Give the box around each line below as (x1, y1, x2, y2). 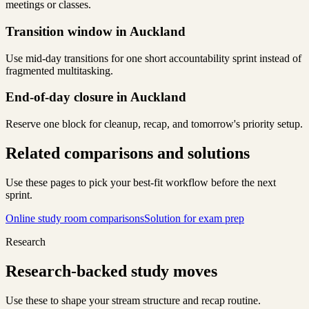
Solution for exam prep (144, 212, 244, 224)
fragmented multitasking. (6, 64, 113, 77)
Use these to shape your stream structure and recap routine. (6, 294, 261, 306)
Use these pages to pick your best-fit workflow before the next (6, 176, 276, 188)
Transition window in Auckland (6, 24, 186, 39)
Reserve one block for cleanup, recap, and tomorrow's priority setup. (6, 118, 303, 130)
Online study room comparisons (6, 212, 144, 224)
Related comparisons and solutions (6, 144, 250, 163)
